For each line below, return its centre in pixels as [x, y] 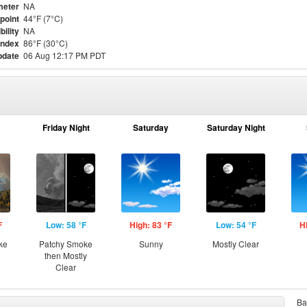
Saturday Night [236, 127]
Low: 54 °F [236, 225]
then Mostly [66, 255]
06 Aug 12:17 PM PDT [64, 55]
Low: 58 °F [66, 225]
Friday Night [66, 127]
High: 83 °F [151, 225]
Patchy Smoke [66, 244]
